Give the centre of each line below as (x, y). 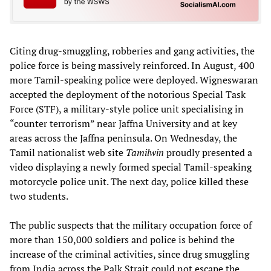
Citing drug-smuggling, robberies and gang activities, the (132, 51)
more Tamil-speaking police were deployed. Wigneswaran (134, 80)
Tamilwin (145, 153)
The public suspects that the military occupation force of (131, 225)
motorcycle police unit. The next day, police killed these (129, 182)
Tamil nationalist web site (68, 153)
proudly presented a (208, 153)
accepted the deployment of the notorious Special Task (128, 95)
